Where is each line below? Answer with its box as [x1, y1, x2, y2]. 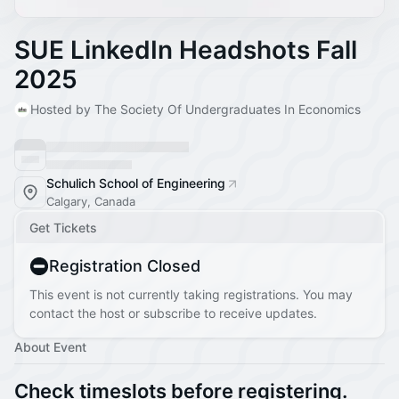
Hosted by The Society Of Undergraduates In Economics [30, 102, 361, 117]
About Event [14, 339, 86, 354]
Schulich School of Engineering [46, 175, 225, 191]
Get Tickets [29, 220, 97, 235]
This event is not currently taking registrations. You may [29, 287, 353, 302]
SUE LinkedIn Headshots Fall [14, 35, 357, 65]
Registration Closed [49, 256, 200, 275]
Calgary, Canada [46, 194, 135, 208]
